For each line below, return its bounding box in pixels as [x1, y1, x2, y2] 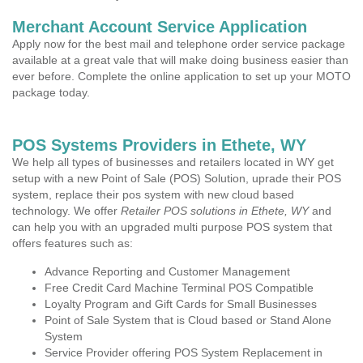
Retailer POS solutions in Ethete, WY [121, 204, 309, 217]
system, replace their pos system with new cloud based [12, 188, 294, 201]
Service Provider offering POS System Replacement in [45, 346, 322, 359]
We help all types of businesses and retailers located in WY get [12, 156, 334, 169]
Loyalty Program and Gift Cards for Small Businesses [45, 297, 317, 310]
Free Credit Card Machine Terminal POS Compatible [45, 281, 314, 294]
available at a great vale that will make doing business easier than [12, 53, 348, 66]
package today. [12, 86, 90, 99]
